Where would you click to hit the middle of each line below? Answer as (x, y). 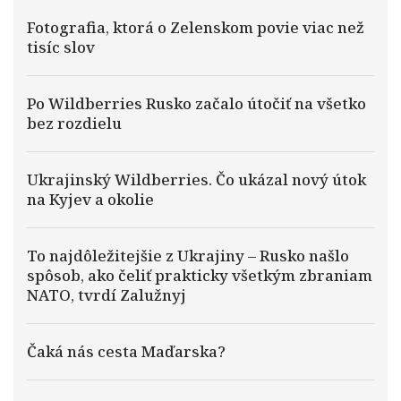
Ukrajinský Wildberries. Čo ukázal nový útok (196, 179)
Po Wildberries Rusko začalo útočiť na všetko (196, 103)
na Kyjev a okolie (90, 199)
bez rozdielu (74, 123)
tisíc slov (61, 47)
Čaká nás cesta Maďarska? (126, 351)
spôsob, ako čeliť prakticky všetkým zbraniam (200, 275)
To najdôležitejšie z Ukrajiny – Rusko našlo (188, 256)
